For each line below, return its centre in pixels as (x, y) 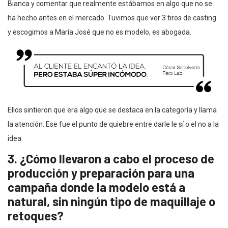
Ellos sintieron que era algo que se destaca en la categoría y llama (112, 110)
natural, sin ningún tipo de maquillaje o (111, 201)
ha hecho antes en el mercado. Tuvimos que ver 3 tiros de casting (112, 18)
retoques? (36, 215)
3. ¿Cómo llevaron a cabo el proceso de (111, 158)
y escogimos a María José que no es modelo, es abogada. (99, 32)
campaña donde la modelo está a (96, 187)
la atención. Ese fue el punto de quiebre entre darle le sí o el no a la (113, 124)
